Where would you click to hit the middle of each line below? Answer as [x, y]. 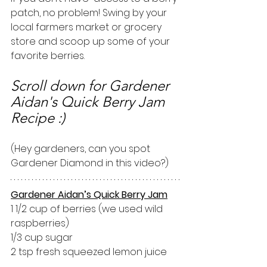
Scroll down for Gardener [92, 85]
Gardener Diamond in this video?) [90, 163]
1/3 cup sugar [42, 237]
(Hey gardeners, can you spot [82, 148]
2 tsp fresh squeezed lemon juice [89, 252]
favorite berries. [49, 55]
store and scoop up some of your [91, 41]
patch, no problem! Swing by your [90, 13]
